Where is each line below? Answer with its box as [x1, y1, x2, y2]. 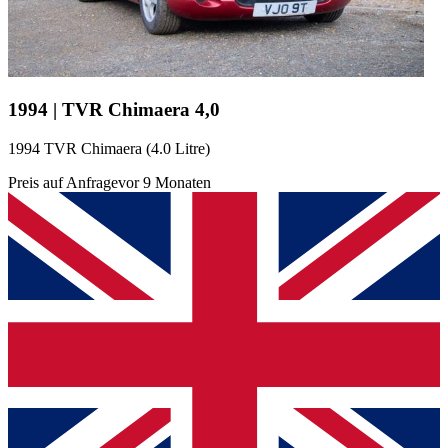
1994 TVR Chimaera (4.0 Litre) [8, 139, 210, 157]
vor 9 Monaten [118, 173, 211, 191]
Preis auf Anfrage [8, 173, 118, 191]
